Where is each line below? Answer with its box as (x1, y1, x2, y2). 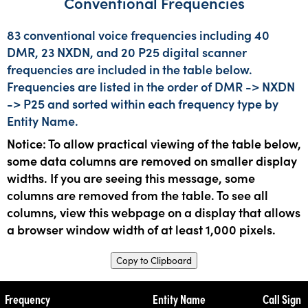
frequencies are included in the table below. (7, 60, 252, 78)
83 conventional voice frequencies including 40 (7, 25, 269, 43)
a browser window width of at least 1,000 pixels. (7, 220, 276, 238)
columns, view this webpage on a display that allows (7, 203, 300, 221)
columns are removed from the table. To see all (7, 186, 268, 203)
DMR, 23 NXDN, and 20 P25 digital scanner (7, 43, 247, 60)
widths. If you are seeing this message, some (7, 168, 255, 186)
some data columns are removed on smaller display (7, 151, 297, 169)
